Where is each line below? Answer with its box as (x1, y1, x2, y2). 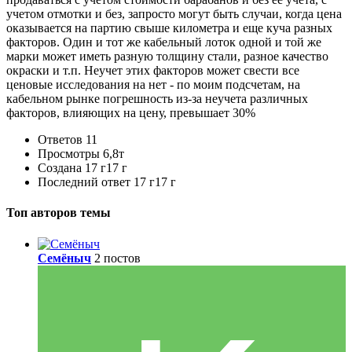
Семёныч (38, 251, 91, 265)
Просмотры (38, 147, 100, 161)
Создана (38, 161, 82, 175)
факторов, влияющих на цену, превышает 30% (6, 106, 255, 120)
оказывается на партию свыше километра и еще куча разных (6, 21, 332, 35)
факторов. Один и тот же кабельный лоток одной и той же (6, 35, 321, 49)
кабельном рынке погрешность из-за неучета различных (6, 92, 308, 106)
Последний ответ (38, 175, 134, 189)
